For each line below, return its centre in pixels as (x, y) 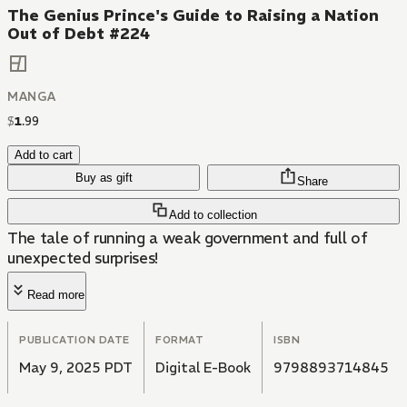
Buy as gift (104, 178)
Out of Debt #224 (79, 34)
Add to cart (44, 155)
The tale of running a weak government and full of (188, 238)
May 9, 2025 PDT (76, 368)
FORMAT (180, 340)
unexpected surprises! (83, 258)
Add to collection (213, 215)
